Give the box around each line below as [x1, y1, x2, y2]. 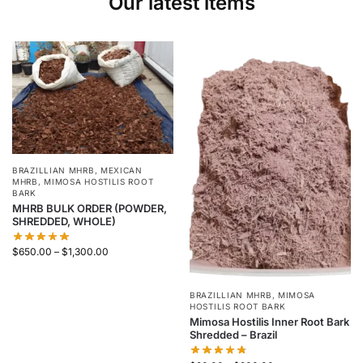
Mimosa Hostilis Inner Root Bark [190, 315, 349, 329]
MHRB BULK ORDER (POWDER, [12, 201, 167, 215]
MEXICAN [100, 164, 143, 175]
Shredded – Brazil [190, 328, 277, 342]
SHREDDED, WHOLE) [12, 214, 116, 228]
